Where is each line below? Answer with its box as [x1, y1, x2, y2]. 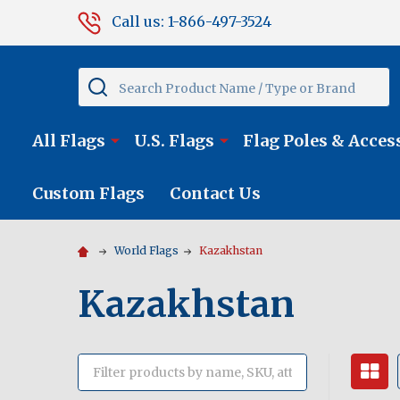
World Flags [114, 244, 179, 258]
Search [78, 69, 127, 87]
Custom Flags [32, 183, 145, 204]
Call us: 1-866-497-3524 [112, 12, 271, 30]
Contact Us [170, 183, 261, 204]
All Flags [32, 130, 105, 152]
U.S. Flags [134, 130, 214, 152]
